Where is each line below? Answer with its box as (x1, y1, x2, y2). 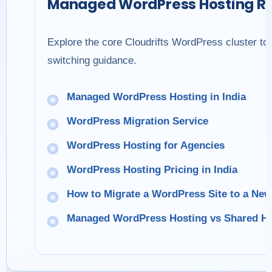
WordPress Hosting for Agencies (67, 140, 225, 151)
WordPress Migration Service (67, 115, 208, 127)
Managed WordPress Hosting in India (67, 91, 246, 103)
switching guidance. (47, 55, 137, 66)
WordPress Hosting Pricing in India (67, 164, 237, 175)
